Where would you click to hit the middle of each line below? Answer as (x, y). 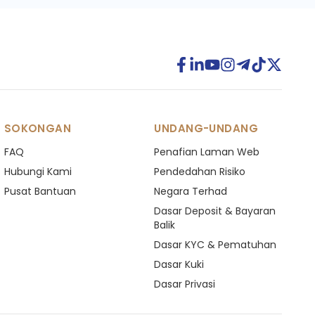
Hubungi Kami (38, 172)
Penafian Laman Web (207, 152)
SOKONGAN (38, 128)
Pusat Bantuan (40, 191)
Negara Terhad (191, 191)
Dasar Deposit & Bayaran (215, 211)
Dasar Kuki (179, 264)
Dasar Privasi (185, 284)
